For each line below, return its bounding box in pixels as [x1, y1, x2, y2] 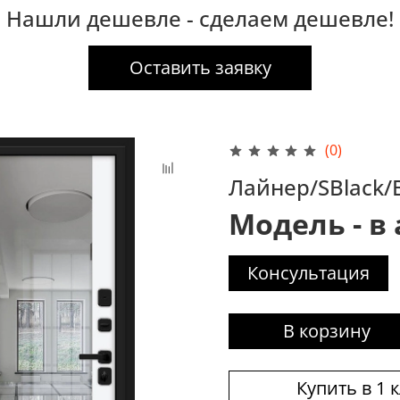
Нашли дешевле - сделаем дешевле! [6, 3, 394, 33]
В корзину [283, 319, 371, 344]
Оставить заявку [129, 54, 271, 79]
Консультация [247, 261, 370, 286]
